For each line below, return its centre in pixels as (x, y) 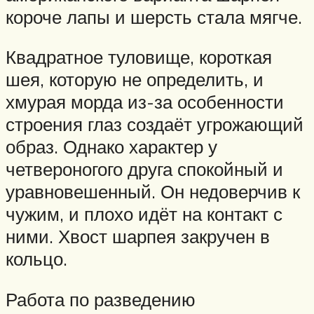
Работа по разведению (101, 299)
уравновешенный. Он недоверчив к (153, 192)
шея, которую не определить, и (135, 80)
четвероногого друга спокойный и (144, 169)
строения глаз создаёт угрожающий (155, 124)
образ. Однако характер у (111, 147)
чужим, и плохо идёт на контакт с (144, 214)
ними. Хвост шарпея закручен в (138, 237)
